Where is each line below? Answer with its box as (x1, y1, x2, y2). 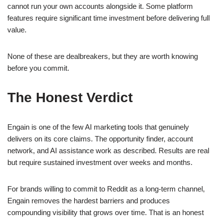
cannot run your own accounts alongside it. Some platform (7, 2, 193, 11)
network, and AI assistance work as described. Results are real (7, 146, 209, 155)
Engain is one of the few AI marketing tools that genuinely (7, 123, 189, 132)
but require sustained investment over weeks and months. (7, 158, 192, 167)
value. (7, 26, 27, 34)
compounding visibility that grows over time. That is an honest (7, 208, 204, 217)
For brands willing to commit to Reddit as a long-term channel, (7, 185, 205, 193)
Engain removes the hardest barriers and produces (7, 196, 170, 205)
